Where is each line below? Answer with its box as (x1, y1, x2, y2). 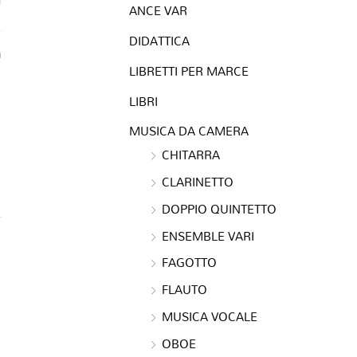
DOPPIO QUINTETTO (162, 196, 277, 221)
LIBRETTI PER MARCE (129, 58, 249, 83)
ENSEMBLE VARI (162, 223, 254, 248)
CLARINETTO (162, 170, 233, 194)
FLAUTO (162, 277, 207, 301)
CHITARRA (162, 143, 220, 167)
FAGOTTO (162, 250, 217, 275)
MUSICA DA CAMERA (129, 119, 249, 143)
